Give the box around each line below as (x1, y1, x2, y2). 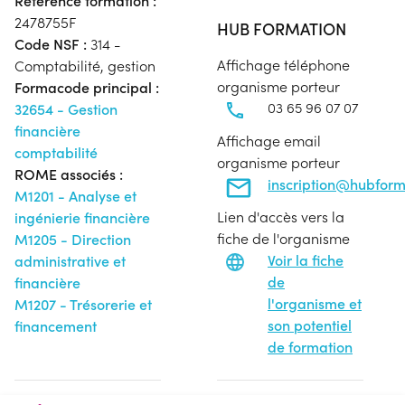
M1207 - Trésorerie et (14, 295, 152, 314)
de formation (268, 337, 353, 356)
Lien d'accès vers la (217, 207, 344, 226)
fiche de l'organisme (217, 229, 350, 248)
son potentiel (268, 316, 352, 334)
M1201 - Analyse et (14, 186, 137, 205)
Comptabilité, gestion (14, 56, 155, 75)
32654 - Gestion (14, 99, 118, 118)
